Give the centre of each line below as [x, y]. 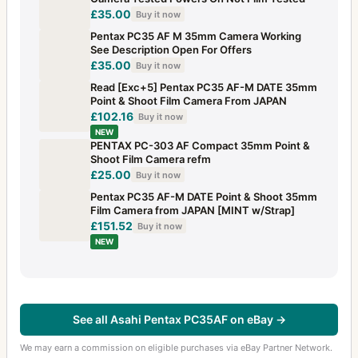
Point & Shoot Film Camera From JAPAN [189, 101]
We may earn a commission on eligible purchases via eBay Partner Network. [176, 347]
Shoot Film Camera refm [151, 159]
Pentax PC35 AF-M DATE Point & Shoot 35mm [204, 197]
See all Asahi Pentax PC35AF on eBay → [179, 320]
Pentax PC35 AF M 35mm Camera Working [196, 36]
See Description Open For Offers [171, 50]
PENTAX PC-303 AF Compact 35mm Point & [200, 146]
